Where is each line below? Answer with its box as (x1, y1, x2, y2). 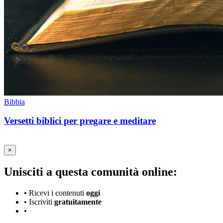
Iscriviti (29, 197, 54, 206)
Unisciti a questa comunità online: (4, 165, 177, 179)
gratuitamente (54, 197, 102, 206)
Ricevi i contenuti (29, 188, 86, 197)
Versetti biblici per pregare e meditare (4, 115, 156, 126)
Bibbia (4, 97, 25, 106)
